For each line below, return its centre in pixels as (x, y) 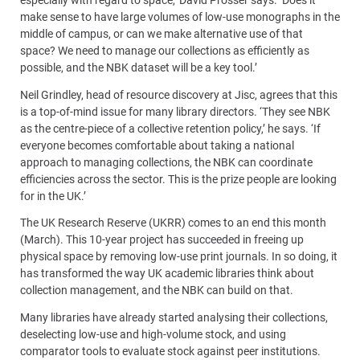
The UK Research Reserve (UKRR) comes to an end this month (173, 223)
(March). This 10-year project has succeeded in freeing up (162, 240)
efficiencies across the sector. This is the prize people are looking (178, 179)
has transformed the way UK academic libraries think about (167, 274)
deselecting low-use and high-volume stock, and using (153, 334)
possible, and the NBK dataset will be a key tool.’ (139, 68)
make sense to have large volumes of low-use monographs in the (180, 17)
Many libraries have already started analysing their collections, (174, 317)
